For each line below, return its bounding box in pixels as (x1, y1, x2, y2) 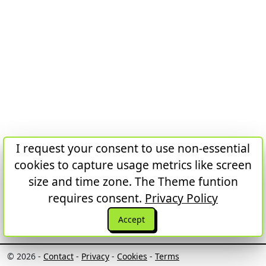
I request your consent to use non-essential (16, 140, 250, 156)
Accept (118, 214, 145, 225)
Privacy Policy (145, 190, 218, 206)
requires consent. (48, 190, 145, 206)
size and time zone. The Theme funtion (28, 173, 238, 189)
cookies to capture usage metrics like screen (14, 157, 252, 173)
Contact (43, 251, 74, 262)
